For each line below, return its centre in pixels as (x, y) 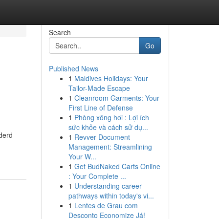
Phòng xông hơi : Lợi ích (111, 117)
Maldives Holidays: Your (111, 78)
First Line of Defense (100, 108)
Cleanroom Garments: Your (117, 98)
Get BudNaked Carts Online (117, 166)
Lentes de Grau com (106, 205)
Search (60, 32)
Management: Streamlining (110, 147)
